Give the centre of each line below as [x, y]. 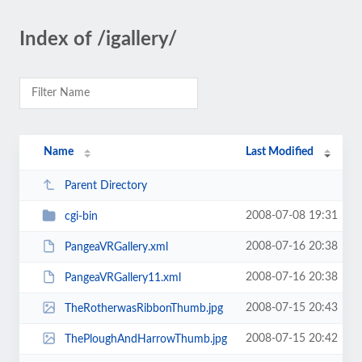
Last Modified [280, 152]
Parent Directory [105, 185]
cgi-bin [81, 216]
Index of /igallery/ [98, 40]
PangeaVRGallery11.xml [122, 278]
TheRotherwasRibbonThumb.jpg [143, 308]
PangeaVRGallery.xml [116, 247]
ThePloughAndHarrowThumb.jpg [145, 339]
